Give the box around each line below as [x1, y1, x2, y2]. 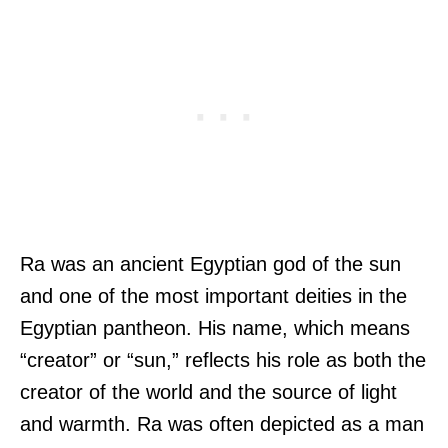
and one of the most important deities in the [20, 285, 407, 308]
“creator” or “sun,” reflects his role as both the [20, 349, 426, 372]
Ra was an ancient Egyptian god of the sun [20, 253, 401, 276]
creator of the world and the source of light [20, 381, 397, 404]
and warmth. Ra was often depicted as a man [20, 413, 424, 436]
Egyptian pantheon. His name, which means [20, 317, 410, 340]
